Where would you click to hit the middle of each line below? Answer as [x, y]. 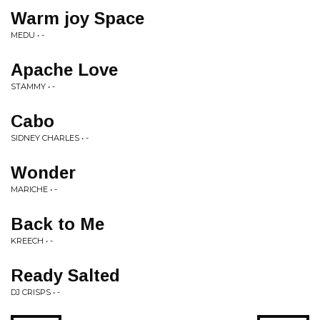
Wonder [43, 172]
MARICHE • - [34, 189]
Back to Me [57, 224]
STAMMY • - [33, 86]
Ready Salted [65, 275]
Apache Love [64, 70]
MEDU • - [27, 35]
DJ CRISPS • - [35, 292]
